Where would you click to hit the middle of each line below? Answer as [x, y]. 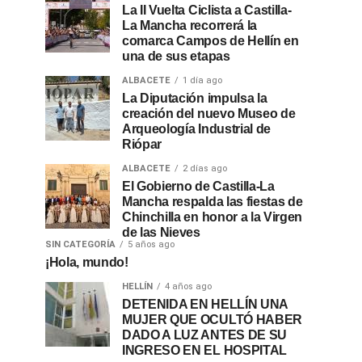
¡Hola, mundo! [87, 262]
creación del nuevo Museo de [209, 114]
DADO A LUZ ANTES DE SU [204, 335]
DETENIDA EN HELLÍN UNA [205, 304]
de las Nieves [161, 232]
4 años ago [188, 286]
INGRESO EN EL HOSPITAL [204, 350]
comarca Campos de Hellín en [210, 41]
